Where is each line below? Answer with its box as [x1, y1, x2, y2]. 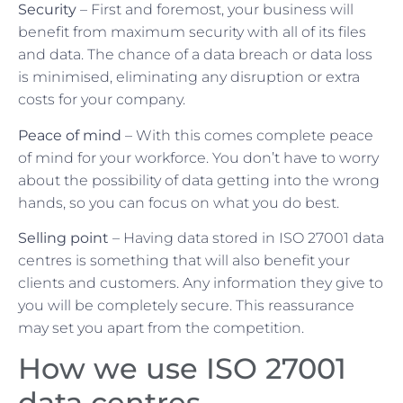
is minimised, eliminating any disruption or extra [18, 68, 360, 86]
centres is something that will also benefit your [18, 252, 350, 270]
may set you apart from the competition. [18, 319, 304, 337]
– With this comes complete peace [121, 126, 373, 144]
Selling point [18, 229, 109, 247]
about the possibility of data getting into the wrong [18, 171, 380, 189]
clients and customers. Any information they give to [18, 274, 383, 292]
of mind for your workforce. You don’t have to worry [18, 148, 379, 166]
